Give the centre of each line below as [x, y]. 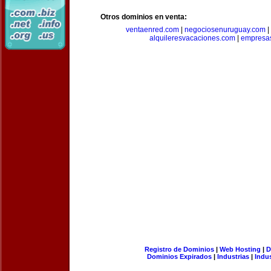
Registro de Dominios [179, 249]
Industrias [233, 256]
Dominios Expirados [179, 256]
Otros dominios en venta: [144, 17]
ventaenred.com [152, 30]
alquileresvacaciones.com [192, 38]
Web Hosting [240, 249]
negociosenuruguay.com [225, 30]
